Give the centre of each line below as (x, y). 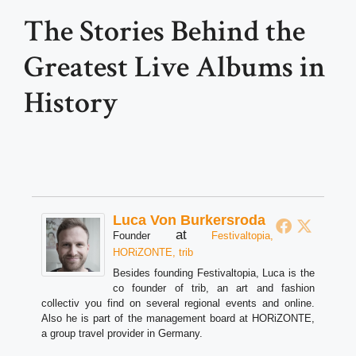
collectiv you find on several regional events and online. (178, 303)
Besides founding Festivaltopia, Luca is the (214, 273)
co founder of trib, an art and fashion (214, 288)
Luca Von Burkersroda (189, 220)
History (71, 103)
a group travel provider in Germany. (122, 333)
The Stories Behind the (164, 31)
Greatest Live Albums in (175, 67)
